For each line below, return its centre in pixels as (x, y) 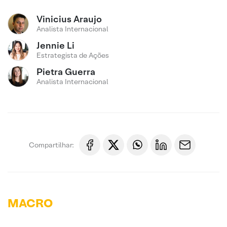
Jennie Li (55, 45)
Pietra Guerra (66, 72)
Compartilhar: (51, 145)
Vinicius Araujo (69, 19)
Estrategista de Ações (73, 55)
